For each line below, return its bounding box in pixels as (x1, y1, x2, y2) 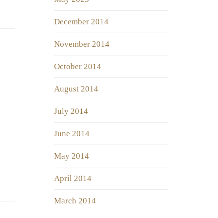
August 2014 (54, 84, 98, 94)
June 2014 (54, 129, 90, 139)
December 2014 (54, 17, 109, 27)
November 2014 (54, 39, 109, 49)
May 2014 (54, 151, 89, 161)
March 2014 (54, 196, 96, 206)
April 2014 (54, 174, 91, 183)
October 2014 (54, 62, 101, 72)
